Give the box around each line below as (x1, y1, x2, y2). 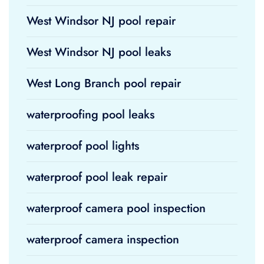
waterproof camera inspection (27, 231, 179, 248)
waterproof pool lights (27, 137, 139, 154)
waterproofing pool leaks (27, 106, 154, 123)
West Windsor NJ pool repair (27, 12, 176, 29)
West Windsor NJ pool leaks (27, 44, 171, 61)
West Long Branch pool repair (27, 75, 181, 92)
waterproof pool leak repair (27, 169, 167, 186)
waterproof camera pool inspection (27, 200, 206, 217)
